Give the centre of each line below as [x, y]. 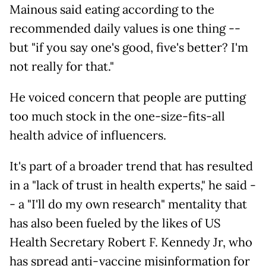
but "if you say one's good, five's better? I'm [129, 48]
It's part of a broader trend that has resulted [131, 167]
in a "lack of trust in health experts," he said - [133, 186]
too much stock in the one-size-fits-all [117, 117]
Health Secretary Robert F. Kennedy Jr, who [131, 243]
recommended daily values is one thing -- [125, 29]
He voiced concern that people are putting [128, 98]
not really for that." [62, 67]
